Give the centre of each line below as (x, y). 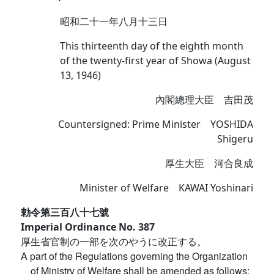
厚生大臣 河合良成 (209, 164)
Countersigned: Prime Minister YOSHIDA (156, 124)
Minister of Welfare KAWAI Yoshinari (166, 188)
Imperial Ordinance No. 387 (88, 227)
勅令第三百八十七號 (65, 213)
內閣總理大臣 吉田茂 (204, 100)
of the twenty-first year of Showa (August (155, 61)
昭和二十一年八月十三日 (114, 22)
